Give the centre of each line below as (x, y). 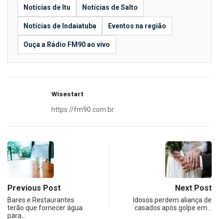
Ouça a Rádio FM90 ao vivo (67, 45)
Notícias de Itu (47, 8)
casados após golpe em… (173, 208)
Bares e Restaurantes (41, 200)
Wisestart (67, 94)
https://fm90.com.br (83, 110)
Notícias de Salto (110, 8)
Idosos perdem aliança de (172, 200)
